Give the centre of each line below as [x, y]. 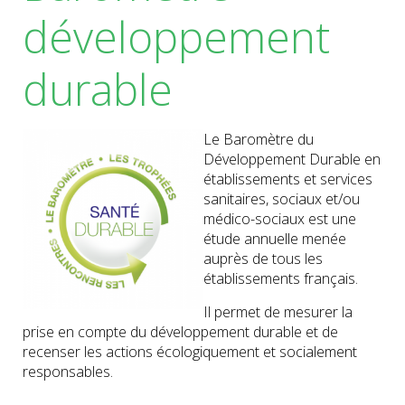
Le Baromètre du [259, 139]
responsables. [68, 372]
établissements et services [288, 179]
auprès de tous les [263, 259]
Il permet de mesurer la [278, 312]
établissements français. [281, 278]
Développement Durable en [292, 159]
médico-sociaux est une [280, 219]
